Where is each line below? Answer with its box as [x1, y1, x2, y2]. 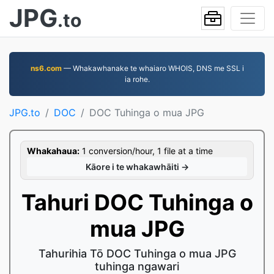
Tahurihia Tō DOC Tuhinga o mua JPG [38, 247, 236, 260]
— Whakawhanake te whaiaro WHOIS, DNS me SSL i [61, 64, 244, 73]
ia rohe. [124, 75, 150, 84]
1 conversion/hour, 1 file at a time [80, 146, 213, 156]
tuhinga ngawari [95, 260, 179, 273]
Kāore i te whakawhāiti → [85, 161, 189, 172]
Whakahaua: [27, 146, 80, 156]
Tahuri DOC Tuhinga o [21, 189, 253, 216]
